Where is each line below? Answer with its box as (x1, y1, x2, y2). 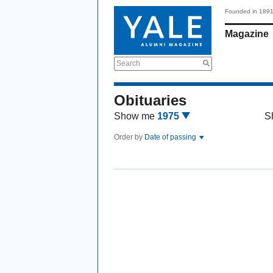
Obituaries (114, 92, 186, 108)
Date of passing (144, 133, 198, 141)
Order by (114, 133, 144, 141)
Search (116, 59, 140, 68)
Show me (114, 111, 155, 121)
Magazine (225, 29, 269, 39)
